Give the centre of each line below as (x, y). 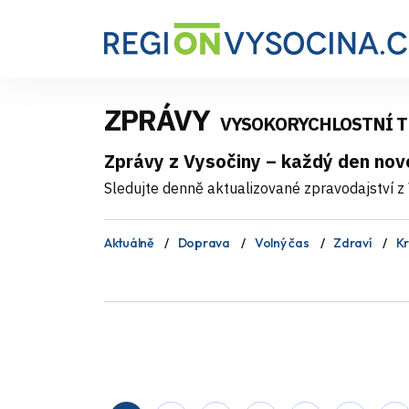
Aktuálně (129, 243)
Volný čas (282, 243)
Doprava (204, 243)
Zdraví (352, 243)
